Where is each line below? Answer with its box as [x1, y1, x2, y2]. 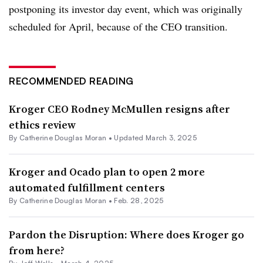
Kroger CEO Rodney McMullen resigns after [9, 101, 230, 116]
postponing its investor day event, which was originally [9, 1, 242, 16]
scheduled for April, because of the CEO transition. [9, 19, 228, 33]
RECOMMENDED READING [9, 75, 134, 87]
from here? [9, 242, 65, 258]
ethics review [9, 117, 76, 132]
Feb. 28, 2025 [114, 195, 164, 205]
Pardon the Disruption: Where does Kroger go [9, 227, 244, 242]
